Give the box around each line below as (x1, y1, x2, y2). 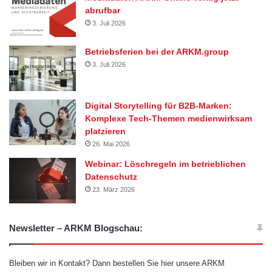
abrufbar (85, 5, 120, 15)
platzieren (85, 126, 126, 136)
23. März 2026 (92, 185, 135, 193)
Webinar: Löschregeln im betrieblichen (85, 158, 246, 169)
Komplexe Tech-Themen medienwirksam (85, 113, 252, 123)
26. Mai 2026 (92, 140, 130, 148)
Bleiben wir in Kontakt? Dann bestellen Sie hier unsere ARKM (9, 258, 225, 268)
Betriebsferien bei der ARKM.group (85, 46, 229, 56)
